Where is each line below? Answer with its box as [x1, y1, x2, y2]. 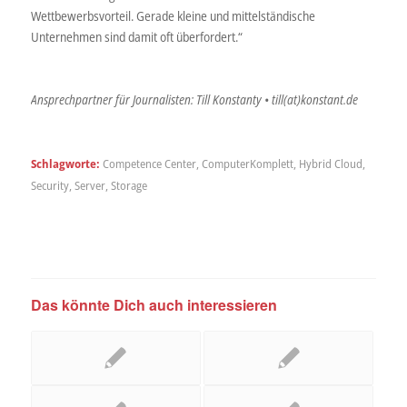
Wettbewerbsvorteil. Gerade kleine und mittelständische [30, 6, 315, 25]
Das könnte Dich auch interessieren [30, 294, 277, 316]
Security [30, 178, 69, 194]
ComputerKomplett [201, 156, 293, 173]
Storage [110, 178, 147, 194]
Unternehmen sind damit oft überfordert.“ [30, 27, 243, 45]
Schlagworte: [30, 156, 100, 173]
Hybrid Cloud [298, 156, 362, 173]
